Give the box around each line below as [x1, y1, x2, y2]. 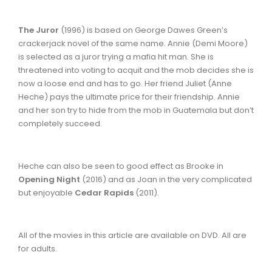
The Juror [18, 24, 61, 36]
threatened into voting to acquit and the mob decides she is [18, 64, 254, 76]
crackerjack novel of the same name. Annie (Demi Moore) [18, 37, 248, 49]
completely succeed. [18, 117, 102, 129]
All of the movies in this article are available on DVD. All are [18, 229, 246, 241]
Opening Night [18, 173, 82, 185]
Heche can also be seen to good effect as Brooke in [18, 160, 223, 172]
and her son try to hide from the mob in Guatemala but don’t [18, 104, 254, 116]
